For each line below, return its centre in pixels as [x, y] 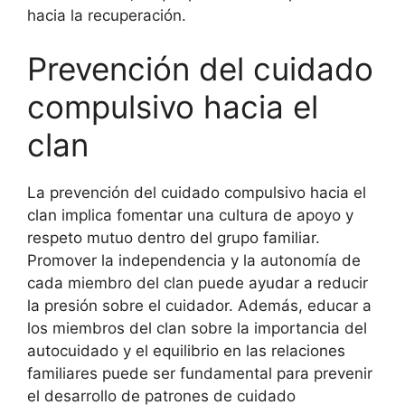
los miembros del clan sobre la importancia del [197, 328]
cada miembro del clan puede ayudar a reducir [198, 283]
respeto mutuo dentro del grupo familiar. [174, 238]
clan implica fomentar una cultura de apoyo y [190, 215]
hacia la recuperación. [107, 15]
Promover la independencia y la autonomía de [194, 260]
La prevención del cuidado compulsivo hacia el [197, 193]
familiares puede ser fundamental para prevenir [200, 373]
